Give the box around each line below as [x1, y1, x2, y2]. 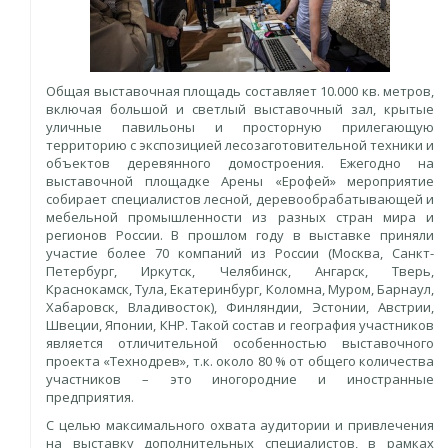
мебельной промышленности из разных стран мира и [46, 207, 434, 226]
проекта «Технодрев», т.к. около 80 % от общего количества [46, 351, 434, 370]
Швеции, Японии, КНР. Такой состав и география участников [46, 315, 434, 334]
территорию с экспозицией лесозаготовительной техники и [46, 135, 434, 154]
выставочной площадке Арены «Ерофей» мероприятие [46, 171, 434, 190]
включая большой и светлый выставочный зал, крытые [46, 99, 434, 118]
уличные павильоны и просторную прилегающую [46, 117, 434, 136]
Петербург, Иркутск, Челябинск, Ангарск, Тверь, [46, 261, 434, 280]
